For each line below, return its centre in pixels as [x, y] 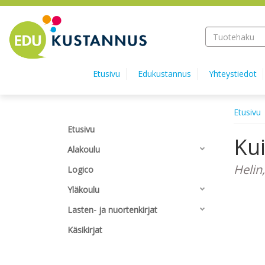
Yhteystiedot [233, 74]
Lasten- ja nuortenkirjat [112, 210]
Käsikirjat [85, 230]
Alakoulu [84, 149]
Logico [80, 169]
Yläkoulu [83, 190]
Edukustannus [164, 74]
